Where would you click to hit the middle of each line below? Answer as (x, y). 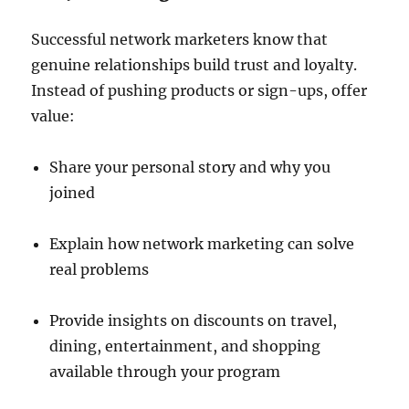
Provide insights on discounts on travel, (194, 320)
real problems (100, 269)
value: (53, 116)
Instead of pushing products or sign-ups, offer (199, 90)
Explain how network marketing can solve (202, 244)
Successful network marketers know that (180, 39)
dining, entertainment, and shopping (185, 346)
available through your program (165, 372)
